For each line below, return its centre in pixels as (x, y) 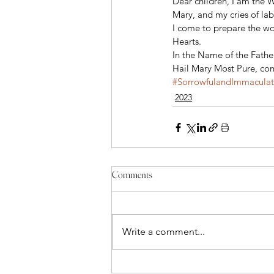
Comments (132, 174)
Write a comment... (164, 231)
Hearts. (188, 41)
